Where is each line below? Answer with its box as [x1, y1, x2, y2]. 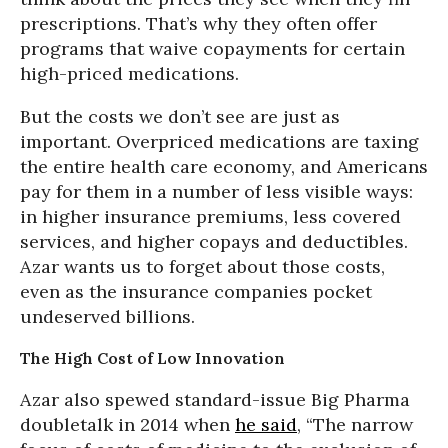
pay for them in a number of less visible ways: [20, 180, 413, 203]
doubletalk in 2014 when [20, 413, 235, 436]
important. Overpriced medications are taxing [20, 130, 419, 153]
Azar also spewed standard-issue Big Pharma [20, 388, 410, 411]
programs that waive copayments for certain [20, 37, 405, 60]
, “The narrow [297, 413, 413, 436]
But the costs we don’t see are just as [20, 105, 340, 128]
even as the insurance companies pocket [20, 280, 372, 303]
